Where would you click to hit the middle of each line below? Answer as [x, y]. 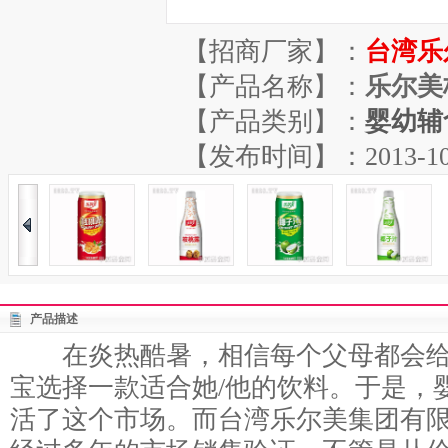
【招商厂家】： [274, 51]
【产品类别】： [274, 121]
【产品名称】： [274, 86]
